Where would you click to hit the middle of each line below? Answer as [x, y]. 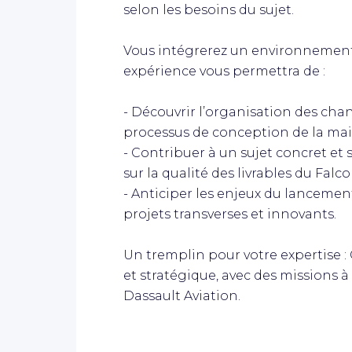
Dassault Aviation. [182, 295]
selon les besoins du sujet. [209, 9]
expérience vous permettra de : [224, 71]
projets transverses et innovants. [230, 214]
